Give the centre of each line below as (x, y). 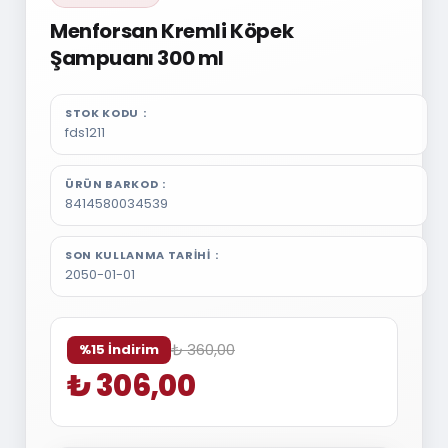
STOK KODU (101, 113)
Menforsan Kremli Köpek (171, 31)
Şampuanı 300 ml (136, 58)
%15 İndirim (118, 349)
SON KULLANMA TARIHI (137, 255)
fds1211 (84, 132)
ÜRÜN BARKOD (111, 184)
